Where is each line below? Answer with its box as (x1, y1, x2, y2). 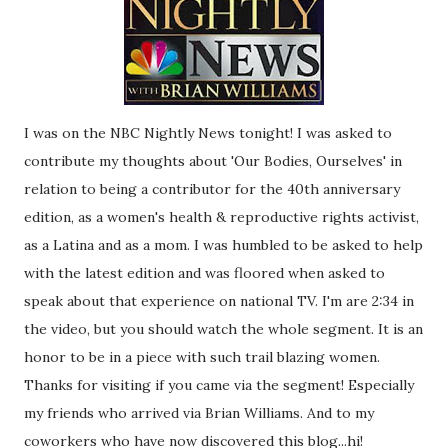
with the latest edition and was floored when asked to (24, 264, 385, 282)
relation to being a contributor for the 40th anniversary (24, 180, 400, 198)
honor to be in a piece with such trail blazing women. (24, 348, 380, 366)
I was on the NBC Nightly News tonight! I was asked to (24, 124, 392, 142)
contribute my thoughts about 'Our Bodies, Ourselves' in (24, 152, 402, 170)
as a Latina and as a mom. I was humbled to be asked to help (24, 236, 423, 254)
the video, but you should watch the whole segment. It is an (24, 320, 423, 338)
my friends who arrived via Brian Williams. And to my (24, 404, 374, 422)
